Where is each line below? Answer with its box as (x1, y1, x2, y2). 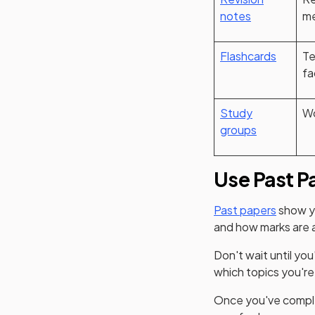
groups (220, 122, 257, 137)
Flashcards (220, 49, 276, 63)
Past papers (214, 202, 276, 217)
